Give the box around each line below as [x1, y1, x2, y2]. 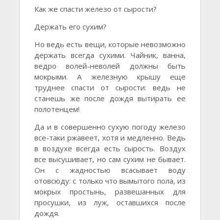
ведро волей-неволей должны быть [34, 61, 186, 71]
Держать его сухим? [34, 22, 107, 31]
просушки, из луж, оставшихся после [34, 197, 186, 207]
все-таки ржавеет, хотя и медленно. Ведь [34, 133, 186, 142]
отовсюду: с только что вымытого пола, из [34, 176, 186, 186]
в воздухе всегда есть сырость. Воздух [34, 143, 186, 153]
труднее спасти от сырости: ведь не [34, 82, 186, 92]
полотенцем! [34, 104, 80, 114]
